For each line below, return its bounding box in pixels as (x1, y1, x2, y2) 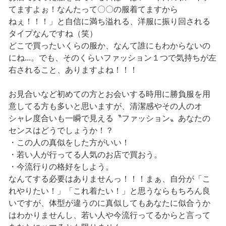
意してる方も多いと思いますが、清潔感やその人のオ (8, 102, 202, 111)
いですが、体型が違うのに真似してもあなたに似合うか (8, 199, 210, 208)
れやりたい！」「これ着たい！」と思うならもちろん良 (8, 187, 210, 196)
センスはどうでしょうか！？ (8, 126, 114, 135)
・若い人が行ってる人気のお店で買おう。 (8, 150, 162, 159)
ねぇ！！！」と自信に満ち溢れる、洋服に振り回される (8, 17, 210, 26)
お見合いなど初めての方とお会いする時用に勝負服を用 (8, 90, 210, 99)
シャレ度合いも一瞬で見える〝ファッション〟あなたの (8, 114, 210, 123)
